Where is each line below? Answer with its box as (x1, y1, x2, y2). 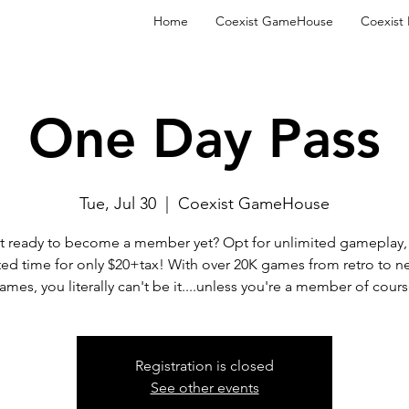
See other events (150, 379, 259, 396)
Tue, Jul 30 (79, 194, 156, 214)
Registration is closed (135, 357, 274, 374)
